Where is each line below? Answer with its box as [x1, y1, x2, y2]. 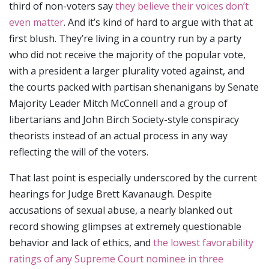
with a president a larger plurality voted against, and [9, 64, 244, 77]
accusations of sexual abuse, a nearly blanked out [9, 203, 232, 217]
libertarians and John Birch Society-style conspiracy [9, 112, 239, 126]
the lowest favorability [153, 235, 253, 249]
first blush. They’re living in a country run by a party [9, 31, 241, 45]
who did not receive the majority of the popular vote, [9, 47, 246, 61]
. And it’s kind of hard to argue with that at [64, 15, 253, 29]
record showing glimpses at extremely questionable [9, 219, 241, 233]
